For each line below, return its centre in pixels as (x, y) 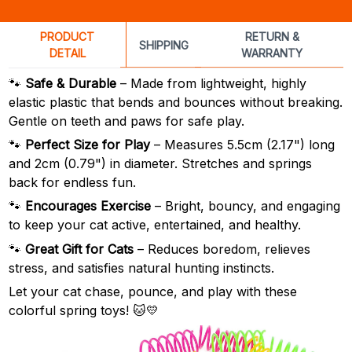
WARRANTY (272, 53)
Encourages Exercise (88, 206)
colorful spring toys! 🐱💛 (84, 311)
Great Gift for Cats (79, 249)
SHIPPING (163, 45)
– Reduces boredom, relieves (222, 249)
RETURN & (272, 37)
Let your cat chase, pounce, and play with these (153, 292)
